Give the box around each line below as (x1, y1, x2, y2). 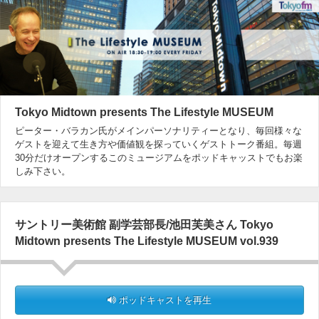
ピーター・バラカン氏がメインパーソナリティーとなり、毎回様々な (15, 125, 302, 137)
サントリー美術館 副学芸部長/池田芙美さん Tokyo (15, 219, 273, 231)
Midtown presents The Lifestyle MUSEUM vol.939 (15, 235, 278, 248)
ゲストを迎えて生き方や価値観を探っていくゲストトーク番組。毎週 (15, 139, 302, 150)
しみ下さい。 (15, 166, 70, 177)
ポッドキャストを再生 (116, 295, 211, 306)
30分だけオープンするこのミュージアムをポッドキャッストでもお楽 (15, 152, 303, 164)
